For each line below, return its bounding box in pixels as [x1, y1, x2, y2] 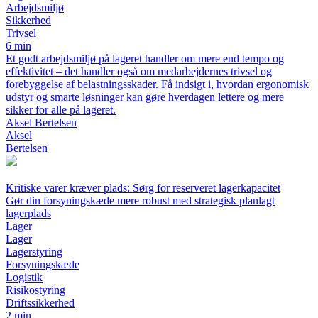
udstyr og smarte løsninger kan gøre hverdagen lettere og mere [6, 91, 284, 104]
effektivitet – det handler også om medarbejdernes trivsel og [6, 65, 272, 78]
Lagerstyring [6, 246, 62, 258]
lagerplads [6, 207, 51, 220]
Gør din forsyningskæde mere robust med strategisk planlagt [6, 194, 275, 207]
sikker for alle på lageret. [6, 104, 116, 116]
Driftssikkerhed [6, 297, 75, 309]
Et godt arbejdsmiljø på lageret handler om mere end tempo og [6, 53, 284, 65]
